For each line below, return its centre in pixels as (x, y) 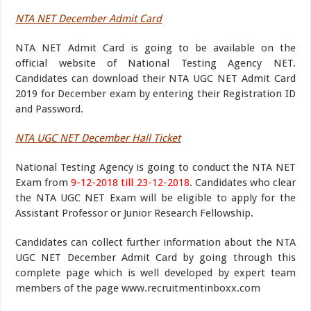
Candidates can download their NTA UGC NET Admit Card (155, 78)
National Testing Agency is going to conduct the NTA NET (155, 167)
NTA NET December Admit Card (89, 19)
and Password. (50, 109)
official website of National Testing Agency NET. (155, 63)
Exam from (43, 183)
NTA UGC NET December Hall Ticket (98, 138)
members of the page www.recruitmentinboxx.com (138, 288)
